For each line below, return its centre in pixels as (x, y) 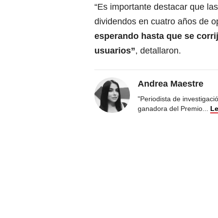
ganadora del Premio (170, 109)
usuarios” (115, 51)
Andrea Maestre (171, 84)
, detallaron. (158, 51)
